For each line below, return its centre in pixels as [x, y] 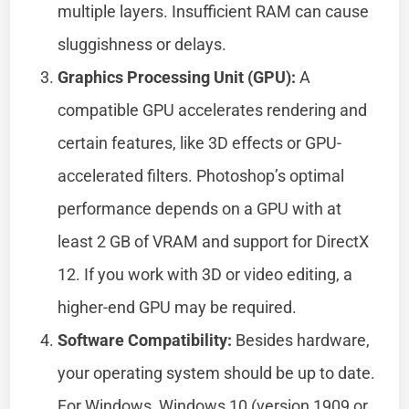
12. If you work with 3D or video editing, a [205, 274]
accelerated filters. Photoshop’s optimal [201, 175]
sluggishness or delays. [142, 44]
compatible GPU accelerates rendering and [213, 110]
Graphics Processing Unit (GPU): [177, 77]
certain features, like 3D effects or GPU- [200, 142]
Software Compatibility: [145, 340]
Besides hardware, [301, 340]
